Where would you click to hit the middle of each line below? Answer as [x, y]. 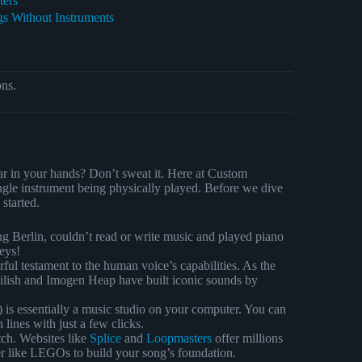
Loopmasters [179, 338]
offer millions [247, 338]
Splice [105, 338]
